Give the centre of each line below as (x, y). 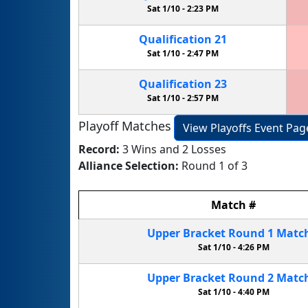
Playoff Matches (125, 126)
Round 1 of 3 (214, 165)
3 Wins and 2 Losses (174, 149)
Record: (100, 149)
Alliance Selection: (130, 165)
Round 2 (251, 277)
